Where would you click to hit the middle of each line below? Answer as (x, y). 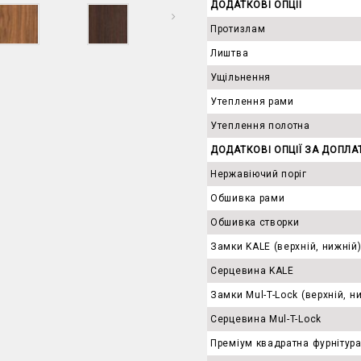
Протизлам (238, 29)
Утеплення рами (252, 102)
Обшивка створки (255, 222)
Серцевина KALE (252, 271)
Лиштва (230, 53)
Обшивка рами (248, 198)
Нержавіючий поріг (259, 174)
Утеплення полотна (260, 126)
